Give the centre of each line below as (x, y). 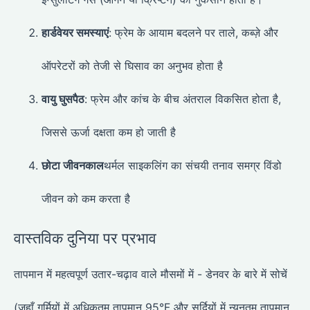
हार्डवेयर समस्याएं (75, 32)
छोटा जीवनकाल (73, 165)
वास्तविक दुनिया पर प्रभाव (85, 238)
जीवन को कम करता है (86, 198)
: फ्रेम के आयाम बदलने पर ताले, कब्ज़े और (193, 32)
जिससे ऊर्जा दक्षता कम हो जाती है (109, 132)
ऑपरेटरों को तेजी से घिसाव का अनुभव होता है (132, 65)
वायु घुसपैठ (63, 99)
